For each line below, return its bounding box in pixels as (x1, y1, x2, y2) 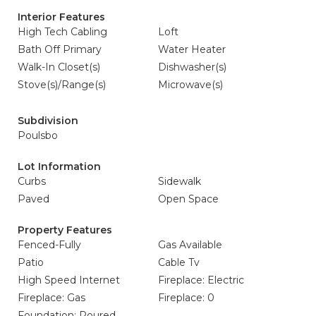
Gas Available (158, 238, 222, 251)
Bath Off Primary (18, 43, 102, 56)
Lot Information (18, 160, 101, 173)
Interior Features (18, 11, 105, 23)
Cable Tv (158, 256, 200, 269)
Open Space (158, 193, 219, 205)
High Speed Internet (18, 274, 120, 286)
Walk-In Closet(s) (18, 61, 100, 73)
